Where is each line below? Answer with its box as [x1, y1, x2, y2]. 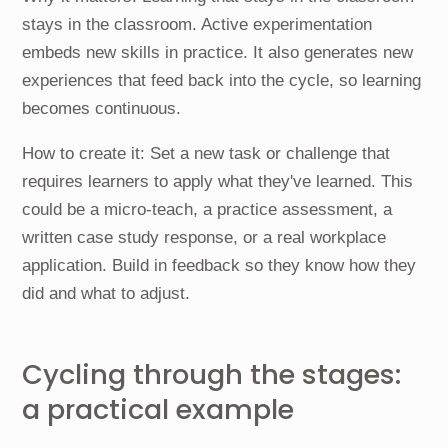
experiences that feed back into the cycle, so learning [22, 70, 422, 90]
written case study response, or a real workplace [22, 227, 387, 247]
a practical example [22, 389, 295, 429]
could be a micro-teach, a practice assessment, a [22, 199, 393, 219]
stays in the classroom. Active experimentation [22, 14, 373, 34]
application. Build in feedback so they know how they [22, 255, 417, 275]
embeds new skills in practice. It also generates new [22, 42, 414, 62]
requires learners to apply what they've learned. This [22, 171, 414, 191]
